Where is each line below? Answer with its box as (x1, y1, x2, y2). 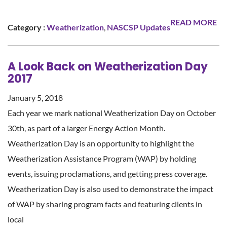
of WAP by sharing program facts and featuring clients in (8, 199, 202, 209)
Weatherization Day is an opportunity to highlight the (8, 138, 194, 148)
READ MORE (170, 17, 217, 27)
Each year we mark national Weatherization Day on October (8, 107, 216, 118)
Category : (8, 22, 45, 32)
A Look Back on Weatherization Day (8, 58, 208, 74)
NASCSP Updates (107, 22, 170, 32)
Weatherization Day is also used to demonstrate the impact (8, 183, 213, 194)
